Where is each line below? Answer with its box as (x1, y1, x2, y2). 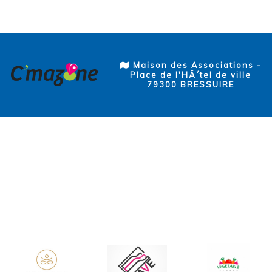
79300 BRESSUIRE (146, 80, 234, 89)
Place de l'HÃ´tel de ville (129, 70, 251, 80)
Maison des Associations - (129, 60, 261, 70)
